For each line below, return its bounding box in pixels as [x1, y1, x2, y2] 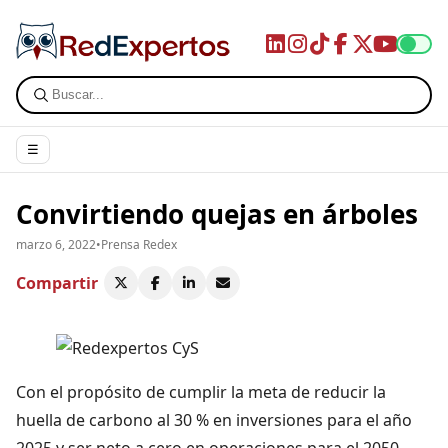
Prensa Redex [101, 235, 177, 253]
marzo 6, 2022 [16, 235, 96, 253]
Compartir [16, 271, 98, 294]
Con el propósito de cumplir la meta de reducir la [16, 380, 386, 403]
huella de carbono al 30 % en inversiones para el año [16, 408, 412, 431]
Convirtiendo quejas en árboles [16, 195, 418, 232]
